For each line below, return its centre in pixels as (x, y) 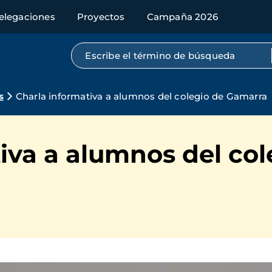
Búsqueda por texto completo (157, 53)
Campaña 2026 (182, 17)
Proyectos (101, 17)
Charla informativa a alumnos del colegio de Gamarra (141, 96)
